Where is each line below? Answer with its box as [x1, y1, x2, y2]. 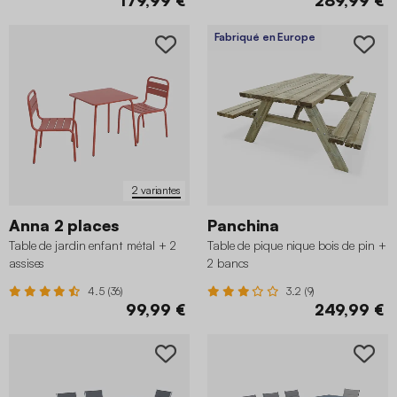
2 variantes [132, 183, 181, 198]
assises [9, 254, 45, 270]
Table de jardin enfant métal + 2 [9, 237, 176, 253]
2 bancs [207, 254, 250, 270]
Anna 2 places [9, 214, 119, 235]
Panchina [207, 214, 280, 235]
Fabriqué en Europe [214, 29, 315, 43]
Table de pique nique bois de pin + [207, 237, 386, 253]
